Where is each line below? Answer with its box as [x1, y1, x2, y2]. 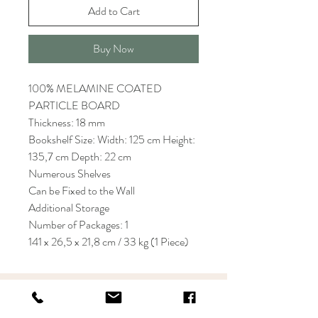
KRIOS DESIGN [45, 287, 173, 307]
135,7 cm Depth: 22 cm [28, 148, 131, 165]
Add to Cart [87, 3, 140, 19]
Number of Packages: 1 [28, 216, 128, 233]
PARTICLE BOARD [28, 97, 120, 114]
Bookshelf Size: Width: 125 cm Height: [28, 131, 195, 148]
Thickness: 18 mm [28, 114, 105, 131]
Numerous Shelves [28, 165, 111, 182]
